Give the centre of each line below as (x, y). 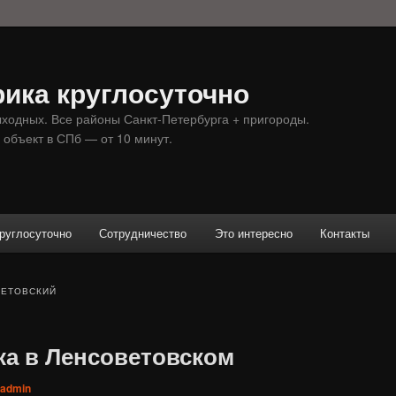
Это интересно (253, 233)
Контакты (345, 233)
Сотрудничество (143, 233)
